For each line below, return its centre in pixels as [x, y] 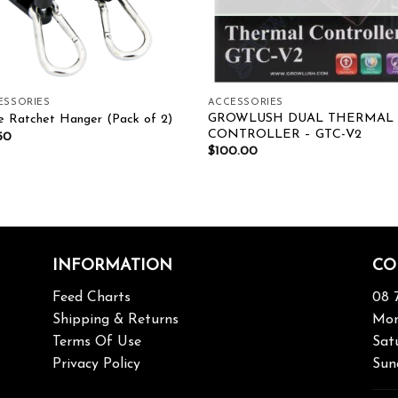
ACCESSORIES [245, 103]
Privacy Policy [96, 364]
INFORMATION [112, 266]
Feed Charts [91, 297]
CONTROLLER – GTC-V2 [284, 134]
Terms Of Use [96, 342]
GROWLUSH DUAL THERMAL [300, 118]
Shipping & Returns [115, 319]
